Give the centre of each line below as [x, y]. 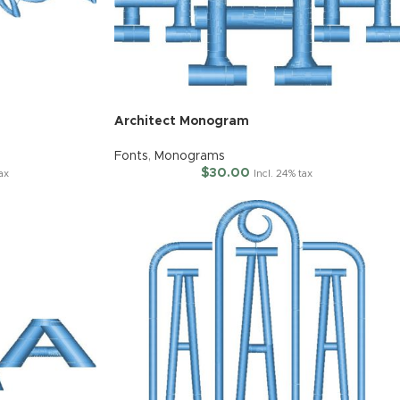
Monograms [189, 157]
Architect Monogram [181, 122]
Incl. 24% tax [283, 174]
